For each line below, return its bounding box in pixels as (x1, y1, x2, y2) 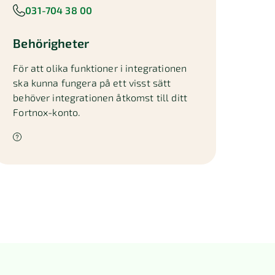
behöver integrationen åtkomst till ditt (13, 91, 187, 103)
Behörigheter (13, 36, 90, 50)
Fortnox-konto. (13, 106, 81, 118)
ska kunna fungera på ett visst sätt (13, 77, 171, 88)
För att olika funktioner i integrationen (13, 62, 187, 74)
